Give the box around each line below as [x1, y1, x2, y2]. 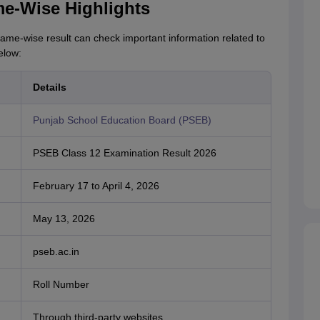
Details [32, 81, 66, 94]
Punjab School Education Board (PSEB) [32, 114, 211, 126]
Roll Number [32, 279, 89, 291]
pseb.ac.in [32, 246, 79, 258]
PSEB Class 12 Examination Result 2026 [32, 147, 216, 159]
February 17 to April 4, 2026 [32, 180, 159, 192]
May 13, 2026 [32, 213, 95, 225]
